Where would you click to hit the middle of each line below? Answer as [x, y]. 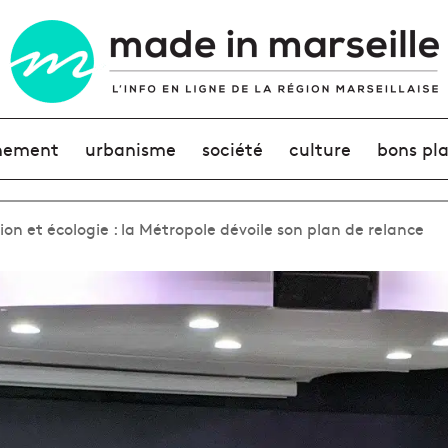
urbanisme [130, 148]
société [232, 148]
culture [320, 148]
